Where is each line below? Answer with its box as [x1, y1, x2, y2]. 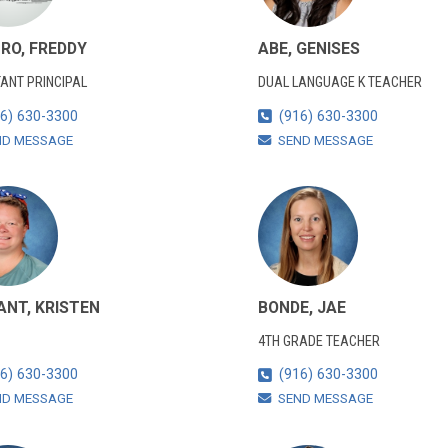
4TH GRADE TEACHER [257, 332, 380, 350]
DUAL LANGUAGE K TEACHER [257, 73, 422, 91]
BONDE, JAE [257, 297, 346, 317]
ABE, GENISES [257, 39, 360, 59]
